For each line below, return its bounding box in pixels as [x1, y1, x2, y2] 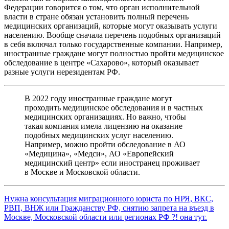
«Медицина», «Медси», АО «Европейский [25, 149, 174, 158]
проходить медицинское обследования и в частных [25, 103, 203, 112]
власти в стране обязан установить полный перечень [4, 12, 189, 21]
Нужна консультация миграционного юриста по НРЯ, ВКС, [4, 194, 213, 203]
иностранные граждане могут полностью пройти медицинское [4, 49, 224, 58]
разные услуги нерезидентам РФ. [4, 67, 120, 76]
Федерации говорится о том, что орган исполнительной [4, 3, 200, 12]
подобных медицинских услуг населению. [25, 130, 173, 140]
